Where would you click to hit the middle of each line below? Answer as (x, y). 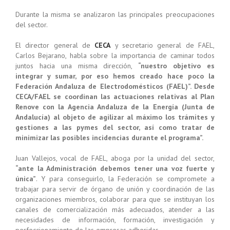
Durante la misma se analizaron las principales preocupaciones (115, 14)
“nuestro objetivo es (177, 66)
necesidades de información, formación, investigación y (115, 220)
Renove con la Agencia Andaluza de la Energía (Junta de (115, 107)
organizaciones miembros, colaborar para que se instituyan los (115, 199)
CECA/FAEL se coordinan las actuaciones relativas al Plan (115, 97)
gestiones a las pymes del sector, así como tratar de (115, 127)
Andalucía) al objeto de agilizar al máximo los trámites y (115, 117)
